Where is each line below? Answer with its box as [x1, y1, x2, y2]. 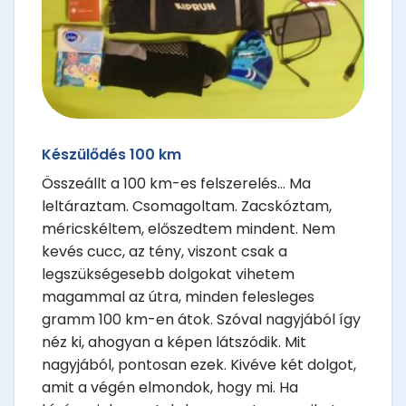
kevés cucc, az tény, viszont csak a [42, 240, 287, 262]
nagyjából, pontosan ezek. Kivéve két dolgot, [42, 353, 356, 375]
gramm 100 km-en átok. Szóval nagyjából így [42, 308, 361, 330]
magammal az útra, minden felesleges [42, 285, 314, 307]
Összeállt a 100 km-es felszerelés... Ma [42, 172, 311, 194]
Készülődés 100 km [42, 143, 181, 165]
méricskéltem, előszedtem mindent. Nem [42, 217, 335, 239]
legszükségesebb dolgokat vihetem [42, 263, 295, 285]
